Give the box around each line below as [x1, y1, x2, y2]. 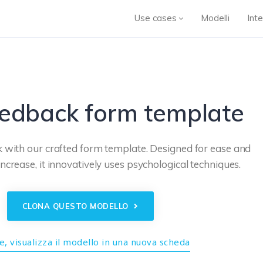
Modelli [200, 12, 230, 23]
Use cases [134, 12, 177, 23]
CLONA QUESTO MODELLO [22, 201, 131, 211]
